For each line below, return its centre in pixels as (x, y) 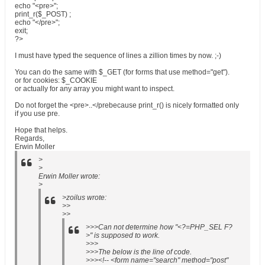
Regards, (30, 138)
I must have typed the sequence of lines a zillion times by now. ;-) (118, 56)
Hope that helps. (41, 130)
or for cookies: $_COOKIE (56, 80)
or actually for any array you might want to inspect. (95, 89)
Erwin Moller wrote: (69, 176)
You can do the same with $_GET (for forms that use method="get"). (122, 72)
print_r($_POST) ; (43, 14)
